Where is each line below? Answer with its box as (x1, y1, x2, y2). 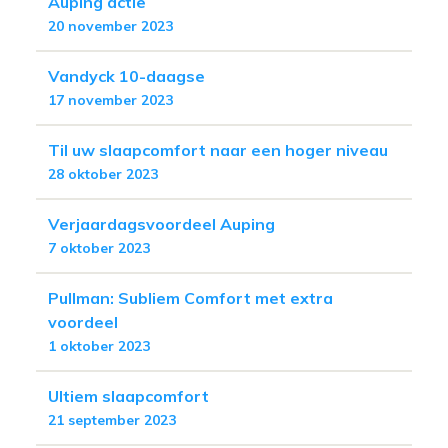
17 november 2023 (48, 90, 173, 109)
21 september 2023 (48, 410, 176, 429)
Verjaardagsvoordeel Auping (48, 213, 275, 234)
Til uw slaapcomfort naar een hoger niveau (48, 139, 388, 160)
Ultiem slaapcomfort (48, 385, 209, 406)
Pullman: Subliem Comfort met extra (48, 287, 333, 308)
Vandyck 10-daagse (48, 65, 205, 86)
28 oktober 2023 (48, 164, 158, 183)
